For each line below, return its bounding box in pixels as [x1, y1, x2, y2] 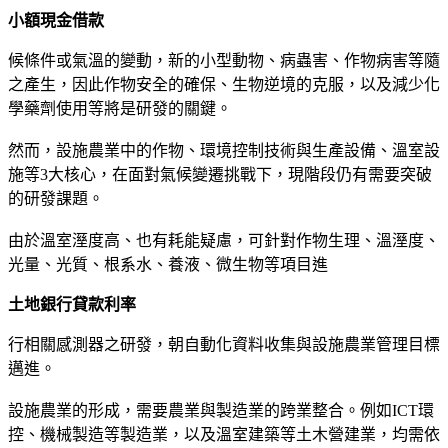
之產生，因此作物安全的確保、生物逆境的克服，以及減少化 [8, 75, 440, 93]
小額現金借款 [8, 11, 104, 29]
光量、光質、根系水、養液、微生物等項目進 [8, 255, 328, 273]
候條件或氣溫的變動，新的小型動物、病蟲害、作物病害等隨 [8, 51, 440, 69]
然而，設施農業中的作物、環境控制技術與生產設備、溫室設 [8, 141, 440, 159]
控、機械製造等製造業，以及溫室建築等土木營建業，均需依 [8, 425, 440, 443]
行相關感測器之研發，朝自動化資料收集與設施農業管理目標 [8, 335, 440, 353]
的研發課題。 [8, 189, 104, 207]
